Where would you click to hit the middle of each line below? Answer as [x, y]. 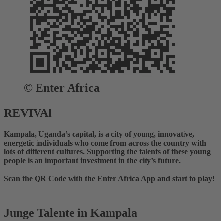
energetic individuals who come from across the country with [105, 143]
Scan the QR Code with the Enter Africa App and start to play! [109, 178]
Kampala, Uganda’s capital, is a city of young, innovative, [99, 134]
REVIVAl [28, 113]
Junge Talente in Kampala [71, 212]
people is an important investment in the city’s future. [92, 160]
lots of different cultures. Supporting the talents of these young [107, 151]
